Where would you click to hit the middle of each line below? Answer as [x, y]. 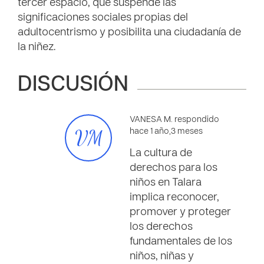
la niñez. [37, 47]
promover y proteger [180, 212]
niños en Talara [166, 183]
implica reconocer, [174, 198]
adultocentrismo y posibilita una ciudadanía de [129, 33]
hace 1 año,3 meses [166, 132]
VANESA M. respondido [174, 120]
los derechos [161, 227]
